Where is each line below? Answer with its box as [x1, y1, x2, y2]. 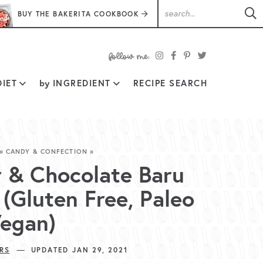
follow [119, 62, 150, 77]
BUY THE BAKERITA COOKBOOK [17, 9, 139, 18]
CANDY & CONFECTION [6, 147, 87, 156]
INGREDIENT [49, 77, 111, 89]
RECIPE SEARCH [133, 77, 207, 89]
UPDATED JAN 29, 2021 [24, 245, 128, 254]
